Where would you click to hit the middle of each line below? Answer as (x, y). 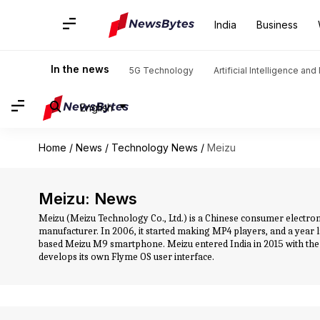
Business (277, 25)
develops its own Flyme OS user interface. (126, 257)
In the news (80, 69)
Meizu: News (87, 199)
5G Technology (161, 70)
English (96, 107)
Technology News (154, 147)
